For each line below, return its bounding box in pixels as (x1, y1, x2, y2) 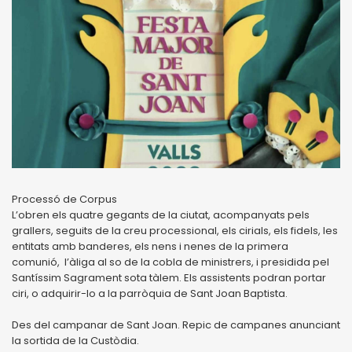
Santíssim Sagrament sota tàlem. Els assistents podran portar (12, 269, 326, 285)
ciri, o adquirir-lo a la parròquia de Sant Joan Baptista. (12, 285, 288, 301)
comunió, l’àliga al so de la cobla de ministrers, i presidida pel (12, 254, 329, 269)
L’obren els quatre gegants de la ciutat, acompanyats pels (12, 207, 310, 222)
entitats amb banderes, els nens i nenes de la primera (12, 238, 288, 254)
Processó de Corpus (12, 191, 117, 207)
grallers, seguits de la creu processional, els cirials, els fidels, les (12, 222, 338, 238)
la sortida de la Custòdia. (12, 332, 139, 348)
